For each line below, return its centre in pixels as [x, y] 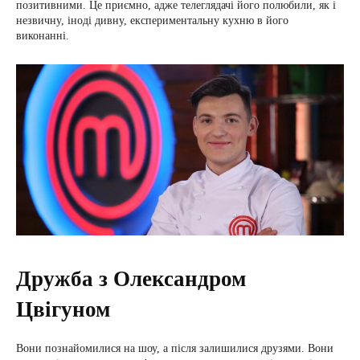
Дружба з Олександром [131, 278]
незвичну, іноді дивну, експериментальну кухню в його [152, 21]
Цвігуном [63, 309]
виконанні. [43, 36]
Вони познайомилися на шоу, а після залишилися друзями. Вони [175, 348]
